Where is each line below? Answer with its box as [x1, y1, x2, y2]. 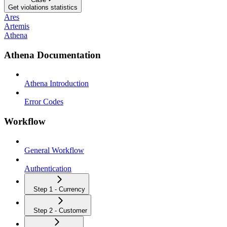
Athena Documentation [4, 49, 101, 60]
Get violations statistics [8, 3, 78, 11]
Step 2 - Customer [33, 206, 87, 214]
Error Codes [24, 97, 63, 106]
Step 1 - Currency [33, 185, 85, 193]
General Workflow [24, 145, 84, 155]
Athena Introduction [24, 79, 89, 88]
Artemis [4, 21, 29, 30]
